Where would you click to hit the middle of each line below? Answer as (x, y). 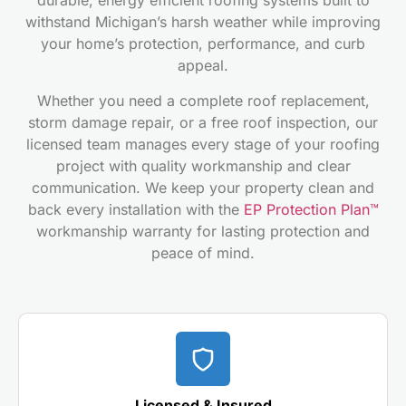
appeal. (203, 66)
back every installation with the (135, 209)
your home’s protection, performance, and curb (203, 44)
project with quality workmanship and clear (203, 165)
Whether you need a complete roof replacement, (203, 100)
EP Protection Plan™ (311, 209)
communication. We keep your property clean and (203, 187)
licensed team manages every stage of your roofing (203, 144)
